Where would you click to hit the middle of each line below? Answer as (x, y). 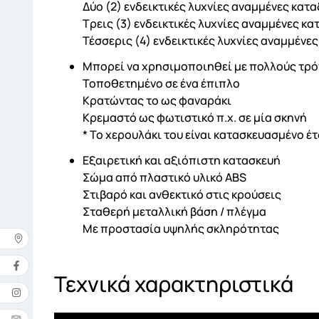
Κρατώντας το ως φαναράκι (157, 101)
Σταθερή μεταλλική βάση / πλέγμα (174, 212)
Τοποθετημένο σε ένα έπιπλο (161, 84)
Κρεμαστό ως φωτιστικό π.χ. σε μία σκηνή (195, 118)
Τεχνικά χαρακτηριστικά (174, 284)
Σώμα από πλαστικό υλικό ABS (164, 178)
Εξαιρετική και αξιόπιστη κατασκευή (182, 161)
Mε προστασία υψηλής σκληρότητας (181, 229)
